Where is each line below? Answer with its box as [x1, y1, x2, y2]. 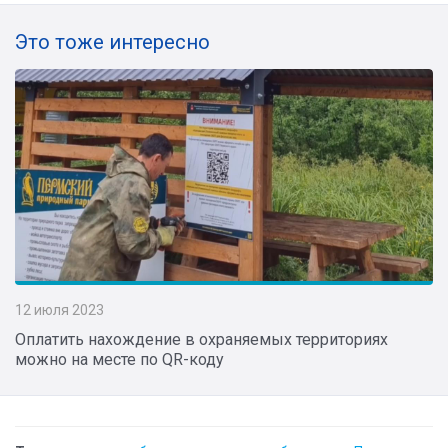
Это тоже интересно [15, 29, 210, 54]
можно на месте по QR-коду [15, 349, 224, 369]
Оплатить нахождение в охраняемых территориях [15, 329, 388, 349]
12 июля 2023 [15, 301, 104, 318]
